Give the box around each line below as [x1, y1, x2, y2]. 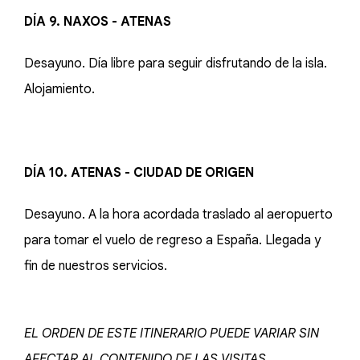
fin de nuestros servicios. [24, 258, 167, 274]
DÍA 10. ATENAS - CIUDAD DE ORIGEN [24, 165, 254, 181]
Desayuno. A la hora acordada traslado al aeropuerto [24, 207, 333, 223]
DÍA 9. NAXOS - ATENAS [24, 14, 171, 30]
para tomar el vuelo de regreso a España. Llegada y [24, 232, 321, 248]
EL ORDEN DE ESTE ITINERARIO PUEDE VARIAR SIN [24, 325, 319, 342]
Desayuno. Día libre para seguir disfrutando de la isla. [24, 55, 327, 72]
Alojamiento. [24, 81, 95, 97]
